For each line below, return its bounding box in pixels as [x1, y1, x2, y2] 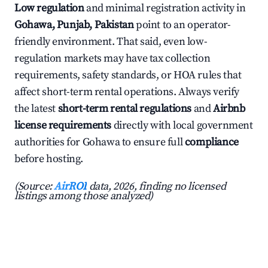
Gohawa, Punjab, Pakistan [14, 18, 134, 32]
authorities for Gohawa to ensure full [14, 135, 185, 150]
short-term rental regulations [57, 102, 192, 116]
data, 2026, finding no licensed [87, 179, 226, 194]
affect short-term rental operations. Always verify [14, 85, 240, 99]
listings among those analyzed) [14, 189, 154, 203]
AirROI [54, 179, 87, 194]
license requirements [14, 118, 112, 133]
